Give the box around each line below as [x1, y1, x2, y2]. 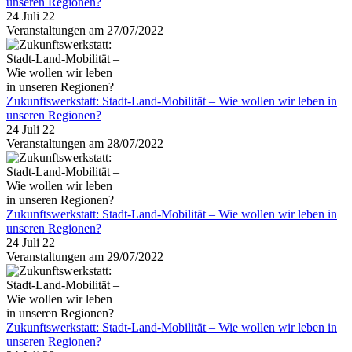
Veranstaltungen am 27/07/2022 [6, 24, 163, 38]
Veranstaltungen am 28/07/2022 [6, 137, 163, 151]
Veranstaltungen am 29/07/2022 [6, 250, 163, 264]
